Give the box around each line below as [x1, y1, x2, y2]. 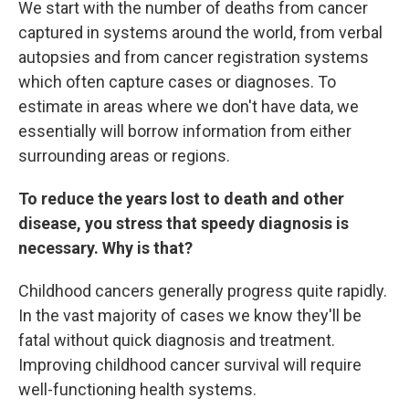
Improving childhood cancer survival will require [18, 355, 362, 374]
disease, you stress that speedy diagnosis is [18, 214, 349, 233]
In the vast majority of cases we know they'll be [18, 306, 362, 325]
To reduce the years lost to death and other [18, 189, 344, 208]
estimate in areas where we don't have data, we [18, 97, 359, 116]
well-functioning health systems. [18, 380, 257, 399]
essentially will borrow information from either [18, 121, 351, 141]
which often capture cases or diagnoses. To [18, 72, 336, 91]
